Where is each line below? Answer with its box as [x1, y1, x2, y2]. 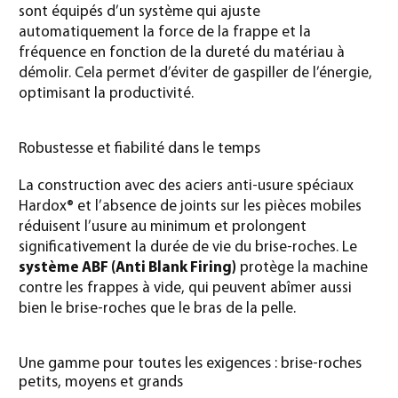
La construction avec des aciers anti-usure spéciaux [19, 179, 354, 195]
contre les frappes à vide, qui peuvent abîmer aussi [19, 281, 352, 297]
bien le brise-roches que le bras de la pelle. [19, 301, 296, 317]
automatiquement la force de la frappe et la [19, 25, 311, 41]
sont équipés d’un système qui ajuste [19, 4, 260, 20]
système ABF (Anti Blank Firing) [19, 260, 236, 276]
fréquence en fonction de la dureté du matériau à [19, 45, 345, 61]
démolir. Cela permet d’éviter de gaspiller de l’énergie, [19, 66, 372, 82]
